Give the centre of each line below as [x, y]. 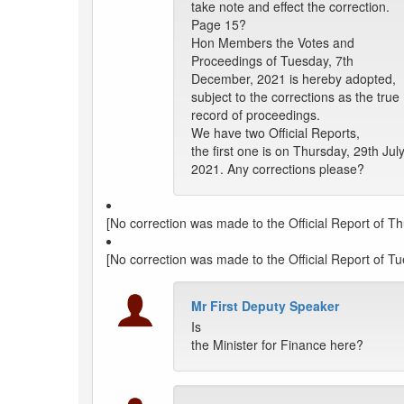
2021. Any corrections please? [278, 169]
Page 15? [219, 25]
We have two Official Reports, [275, 133]
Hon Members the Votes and [273, 43]
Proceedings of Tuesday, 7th [272, 61]
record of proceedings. [256, 115]
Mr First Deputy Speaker [265, 306]
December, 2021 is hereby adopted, [294, 79]
